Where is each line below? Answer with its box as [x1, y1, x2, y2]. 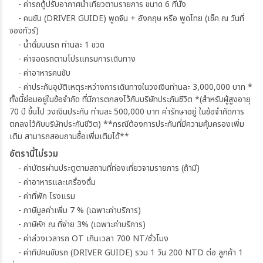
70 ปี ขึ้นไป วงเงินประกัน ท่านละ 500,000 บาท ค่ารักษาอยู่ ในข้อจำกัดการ [9, 106, 244, 119]
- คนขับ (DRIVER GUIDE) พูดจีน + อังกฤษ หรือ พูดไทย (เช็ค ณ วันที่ [18, 12, 244, 25]
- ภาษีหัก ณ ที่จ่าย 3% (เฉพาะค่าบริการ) [18, 218, 146, 231]
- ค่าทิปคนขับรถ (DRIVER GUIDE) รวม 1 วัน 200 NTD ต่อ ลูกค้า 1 [18, 247, 243, 259]
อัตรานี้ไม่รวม [9, 147, 58, 161]
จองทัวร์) [9, 25, 39, 38]
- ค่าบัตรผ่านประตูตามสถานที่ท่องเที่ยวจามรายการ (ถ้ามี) [18, 162, 200, 175]
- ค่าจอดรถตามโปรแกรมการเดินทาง [18, 53, 136, 66]
